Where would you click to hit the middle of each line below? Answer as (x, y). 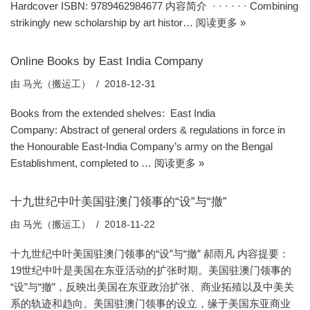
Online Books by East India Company (107, 61)
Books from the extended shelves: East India (113, 113)
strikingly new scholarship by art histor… (103, 22)
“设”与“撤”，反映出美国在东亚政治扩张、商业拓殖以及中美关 (152, 287)
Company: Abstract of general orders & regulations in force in (148, 130)
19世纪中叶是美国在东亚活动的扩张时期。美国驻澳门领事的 (151, 270)
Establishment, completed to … (82, 163)
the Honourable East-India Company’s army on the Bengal (142, 146)
